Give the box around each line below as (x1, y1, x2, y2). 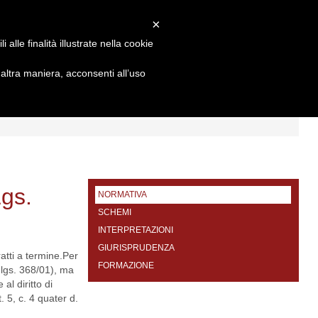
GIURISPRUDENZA (98, 243, 175, 253)
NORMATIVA (98, 190, 148, 199)
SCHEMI (98, 207, 132, 217)
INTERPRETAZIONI (98, 225, 174, 235)
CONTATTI (110, 84, 171, 97)
